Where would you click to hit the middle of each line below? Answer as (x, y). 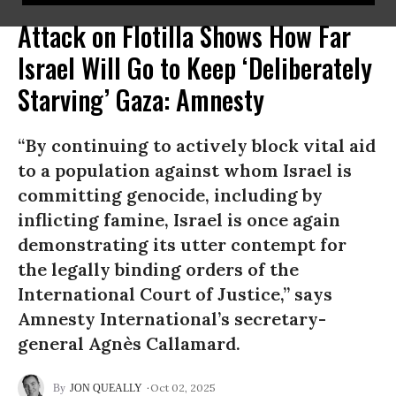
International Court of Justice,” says (175, 294)
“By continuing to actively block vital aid (197, 145)
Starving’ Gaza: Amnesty (141, 99)
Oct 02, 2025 (183, 387)
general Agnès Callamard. (129, 343)
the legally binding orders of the (158, 269)
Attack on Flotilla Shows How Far (184, 36)
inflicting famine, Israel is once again (179, 220)
